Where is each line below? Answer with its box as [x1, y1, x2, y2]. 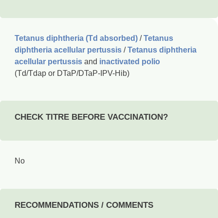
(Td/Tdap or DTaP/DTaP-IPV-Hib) [15, 69, 129, 77]
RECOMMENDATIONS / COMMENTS [15, 200, 153, 210]
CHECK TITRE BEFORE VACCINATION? [15, 112, 168, 122]
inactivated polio [99, 57, 162, 66]
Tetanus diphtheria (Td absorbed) [15, 34, 138, 42]
